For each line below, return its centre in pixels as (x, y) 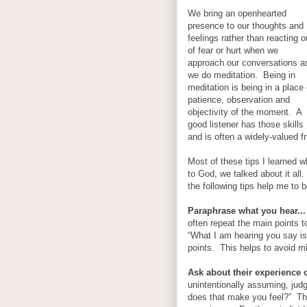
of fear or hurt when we (233, 50)
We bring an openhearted (237, 13)
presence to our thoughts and (246, 25)
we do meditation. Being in (242, 75)
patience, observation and (239, 99)
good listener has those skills (246, 124)
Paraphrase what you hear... (247, 210)
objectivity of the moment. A (245, 112)
